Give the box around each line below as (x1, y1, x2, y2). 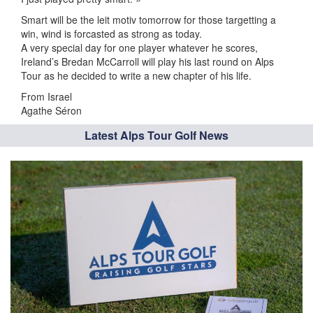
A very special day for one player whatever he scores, (21, 41, 258, 54)
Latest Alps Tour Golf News (85, 127, 228, 143)
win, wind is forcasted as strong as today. (21, 27, 202, 41)
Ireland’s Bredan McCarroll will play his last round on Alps (21, 54, 274, 68)
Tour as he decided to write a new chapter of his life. (21, 68, 252, 82)
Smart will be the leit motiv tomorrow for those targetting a (21, 13, 276, 27)
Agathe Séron (21, 103, 82, 117)
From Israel (21, 89, 72, 103)
